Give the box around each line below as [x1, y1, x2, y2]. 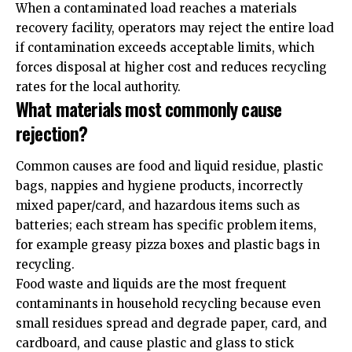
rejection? [16, 119, 88, 148]
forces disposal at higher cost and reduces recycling [16, 60, 327, 75]
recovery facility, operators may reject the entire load [16, 20, 334, 36]
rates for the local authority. [16, 79, 181, 95]
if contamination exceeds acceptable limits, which [16, 40, 314, 56]
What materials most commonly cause [16, 94, 282, 123]
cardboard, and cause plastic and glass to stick [16, 335, 294, 350]
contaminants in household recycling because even [16, 295, 321, 311]
